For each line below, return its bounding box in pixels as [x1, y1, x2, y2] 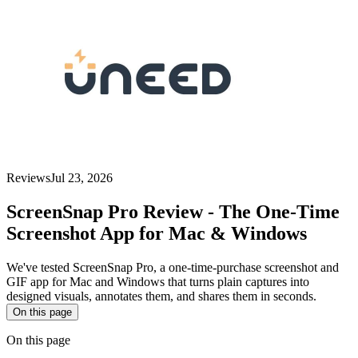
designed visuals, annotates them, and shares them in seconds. [6, 288, 316, 303]
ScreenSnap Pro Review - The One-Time [6, 201, 340, 222]
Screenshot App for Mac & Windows [6, 222, 307, 244]
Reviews [6, 170, 50, 185]
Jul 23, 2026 [50, 170, 113, 185]
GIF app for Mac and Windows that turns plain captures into [6, 274, 309, 288]
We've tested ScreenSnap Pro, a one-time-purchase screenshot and [6, 260, 339, 274]
